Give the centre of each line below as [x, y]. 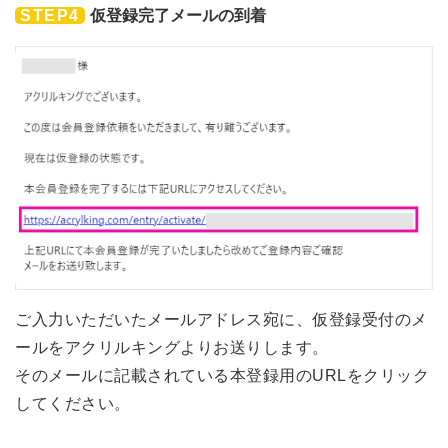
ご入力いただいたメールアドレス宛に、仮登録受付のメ [221, 319]
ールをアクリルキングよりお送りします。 [172, 347]
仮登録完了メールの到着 [178, 15]
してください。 [73, 403]
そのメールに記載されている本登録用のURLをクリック [222, 375]
